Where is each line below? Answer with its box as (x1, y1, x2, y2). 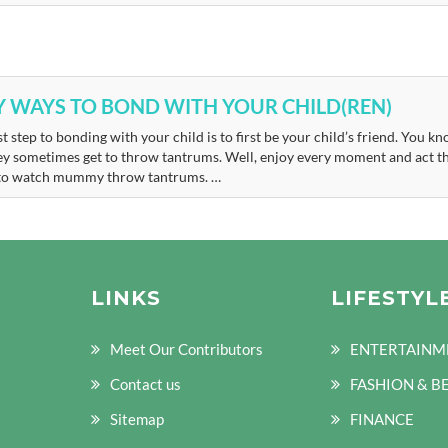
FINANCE (350, 410, 414, 429)
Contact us (110, 375, 181, 394)
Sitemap (110, 410, 164, 429)
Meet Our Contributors (110, 340, 263, 359)
